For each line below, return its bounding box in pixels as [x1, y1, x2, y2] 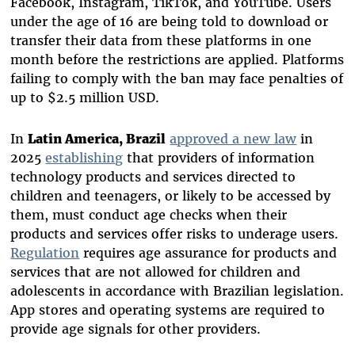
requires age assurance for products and [79, 244, 338, 261]
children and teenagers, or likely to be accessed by [10, 187, 331, 204]
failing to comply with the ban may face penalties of [10, 70, 344, 86]
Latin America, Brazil [28, 130, 166, 147]
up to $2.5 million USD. [10, 89, 160, 105]
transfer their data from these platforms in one [10, 32, 312, 48]
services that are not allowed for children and [10, 263, 301, 280]
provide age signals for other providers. [10, 320, 265, 337]
